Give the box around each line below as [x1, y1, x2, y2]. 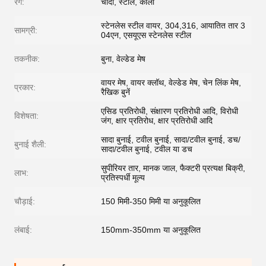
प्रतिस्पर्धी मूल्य [101, 173, 145, 182]
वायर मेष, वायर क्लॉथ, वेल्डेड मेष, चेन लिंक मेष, [101, 78, 241, 87]
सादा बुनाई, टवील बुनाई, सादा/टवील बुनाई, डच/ [101, 135, 240, 144]
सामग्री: [14, 26, 37, 35]
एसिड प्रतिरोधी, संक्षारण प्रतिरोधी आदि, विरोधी [101, 106, 238, 116]
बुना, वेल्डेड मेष [101, 54, 145, 64]
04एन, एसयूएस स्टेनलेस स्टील [101, 30, 191, 40]
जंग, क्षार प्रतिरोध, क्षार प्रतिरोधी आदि [101, 116, 213, 125]
